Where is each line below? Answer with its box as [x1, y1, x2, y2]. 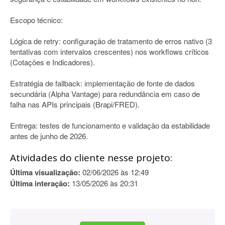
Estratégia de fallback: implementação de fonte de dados [10, 78, 195, 88]
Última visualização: [10, 167, 80, 178]
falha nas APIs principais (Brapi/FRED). [10, 99, 140, 109]
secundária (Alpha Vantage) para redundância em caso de [10, 88, 200, 99]
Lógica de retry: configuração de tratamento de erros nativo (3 [10, 36, 212, 46]
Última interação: [10, 178, 70, 189]
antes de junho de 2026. [10, 131, 88, 141]
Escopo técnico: [10, 15, 63, 25]
